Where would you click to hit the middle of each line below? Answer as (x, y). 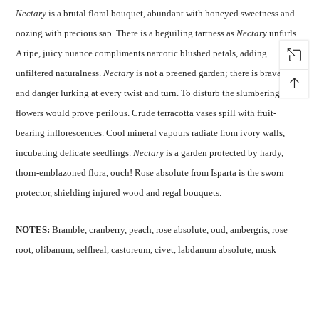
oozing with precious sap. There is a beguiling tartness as (126, 33)
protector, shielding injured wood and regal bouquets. (119, 193)
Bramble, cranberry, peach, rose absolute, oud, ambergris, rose (170, 230)
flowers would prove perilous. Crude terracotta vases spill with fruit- (146, 113)
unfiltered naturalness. (60, 73)
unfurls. (283, 33)
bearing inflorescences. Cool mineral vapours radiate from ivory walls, (151, 133)
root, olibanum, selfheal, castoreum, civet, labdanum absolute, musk (146, 250)
